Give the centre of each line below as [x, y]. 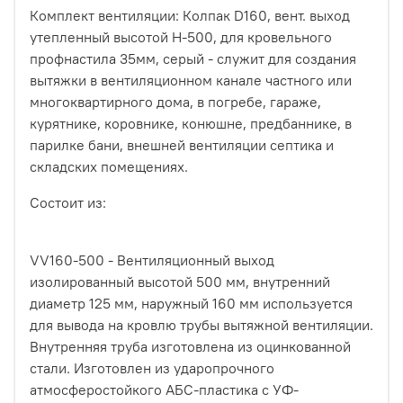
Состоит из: [68, 203]
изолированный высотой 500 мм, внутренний [180, 282]
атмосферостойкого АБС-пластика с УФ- [164, 390]
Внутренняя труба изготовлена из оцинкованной [190, 347]
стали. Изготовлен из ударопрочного [152, 368]
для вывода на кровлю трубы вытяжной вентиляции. [201, 325]
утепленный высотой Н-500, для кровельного [181, 37]
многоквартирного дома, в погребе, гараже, [175, 102]
